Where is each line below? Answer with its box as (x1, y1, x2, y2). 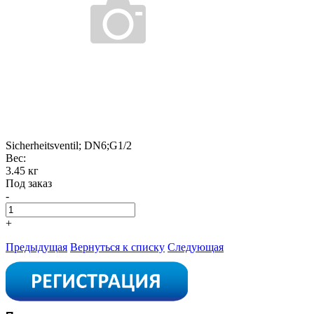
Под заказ (6, 177, 52, 189)
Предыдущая (6, 240, 67, 253)
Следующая (168, 240, 224, 253)
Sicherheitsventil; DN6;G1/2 (6, 139, 132, 151)
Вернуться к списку (70, 240, 165, 253)
